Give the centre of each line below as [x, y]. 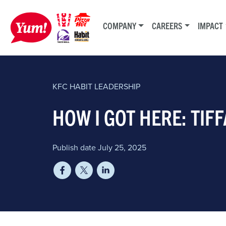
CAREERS [167, 25]
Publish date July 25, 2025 [99, 147]
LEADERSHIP [116, 86]
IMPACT [211, 25]
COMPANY [120, 25]
